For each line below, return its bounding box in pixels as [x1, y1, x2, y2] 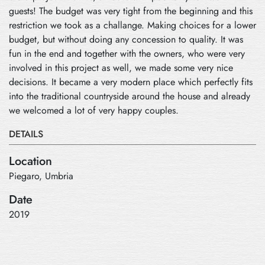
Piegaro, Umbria [9, 169, 73, 183]
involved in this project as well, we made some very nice [9, 60, 233, 75]
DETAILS [9, 127, 43, 141]
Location [9, 152, 52, 170]
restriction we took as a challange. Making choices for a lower [9, 18, 256, 32]
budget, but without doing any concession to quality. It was [9, 32, 243, 46]
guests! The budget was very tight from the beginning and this [9, 4, 253, 18]
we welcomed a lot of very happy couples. [9, 103, 179, 117]
